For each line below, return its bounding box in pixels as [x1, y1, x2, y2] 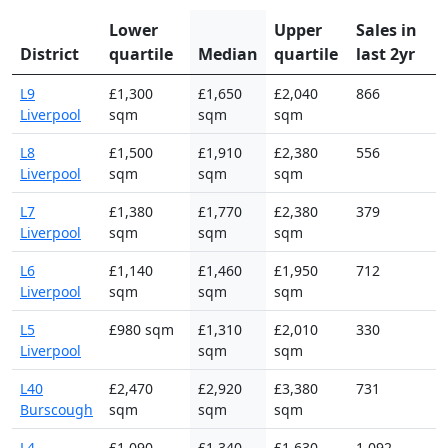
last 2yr [356, 42, 415, 65]
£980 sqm [109, 319, 174, 339]
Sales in [356, 18, 417, 41]
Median [198, 42, 258, 65]
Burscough [20, 399, 93, 419]
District [20, 42, 79, 65]
